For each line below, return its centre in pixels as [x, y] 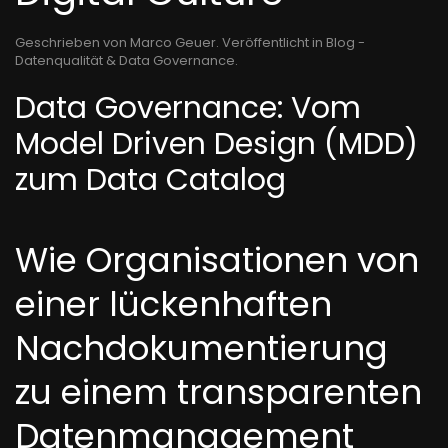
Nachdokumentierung [201, 348]
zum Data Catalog [150, 180]
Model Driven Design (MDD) [216, 144]
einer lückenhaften [173, 304]
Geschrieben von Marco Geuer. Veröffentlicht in [170, 42]
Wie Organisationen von [217, 260]
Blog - [345, 42]
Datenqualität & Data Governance [125, 60]
